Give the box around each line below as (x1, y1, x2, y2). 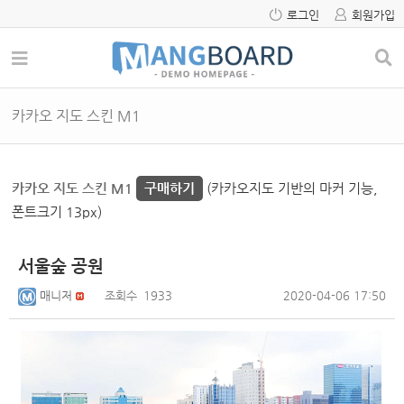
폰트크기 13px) (12, 204, 102, 220)
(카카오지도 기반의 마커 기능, (207, 180, 378, 197)
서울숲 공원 (18, 256, 104, 276)
